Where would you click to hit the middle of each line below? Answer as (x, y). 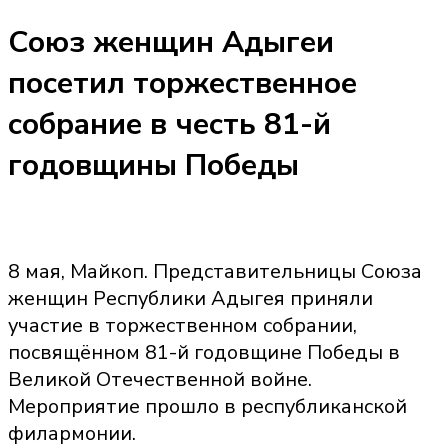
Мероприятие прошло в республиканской (207, 406)
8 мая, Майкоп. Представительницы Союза (215, 271)
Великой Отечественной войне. (160, 379)
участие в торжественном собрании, (182, 325)
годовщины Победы (153, 165)
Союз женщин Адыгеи (171, 42)
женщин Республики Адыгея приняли (190, 298)
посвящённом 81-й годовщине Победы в (204, 352)
